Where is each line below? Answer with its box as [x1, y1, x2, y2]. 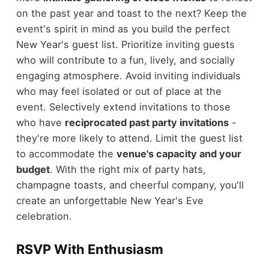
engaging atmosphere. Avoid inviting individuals [16, 69, 241, 82]
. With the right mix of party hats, [49, 163, 206, 175]
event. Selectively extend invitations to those [16, 100, 231, 113]
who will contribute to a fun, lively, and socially [16, 53, 235, 66]
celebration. [16, 210, 72, 222]
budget [16, 163, 50, 175]
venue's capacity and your [116, 147, 241, 160]
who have [16, 116, 65, 128]
